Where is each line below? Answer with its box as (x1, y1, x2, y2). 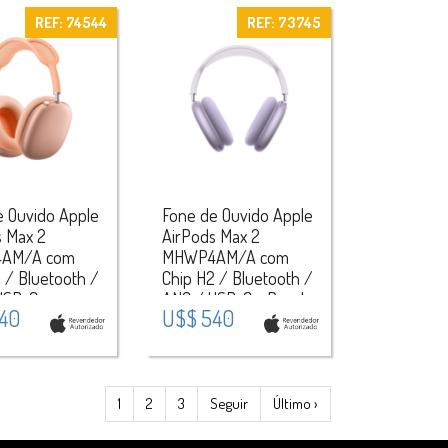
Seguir (210, 394, 248, 414)
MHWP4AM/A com (162, 246, 289, 269)
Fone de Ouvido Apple (162, 204, 313, 227)
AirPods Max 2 (162, 225, 260, 248)
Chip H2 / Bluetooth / (162, 267, 313, 290)
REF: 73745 (246, 12, 321, 32)
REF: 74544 (34, 12, 107, 32)
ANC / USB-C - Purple (162, 288, 313, 311)
